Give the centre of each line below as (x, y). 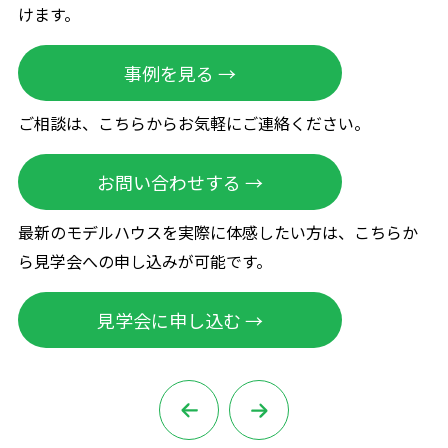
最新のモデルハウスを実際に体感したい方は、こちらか (217, 232)
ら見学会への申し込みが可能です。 (144, 261)
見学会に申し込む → (179, 320)
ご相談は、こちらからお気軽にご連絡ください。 (193, 123)
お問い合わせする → (179, 182)
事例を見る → (179, 73)
